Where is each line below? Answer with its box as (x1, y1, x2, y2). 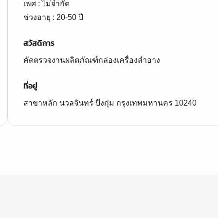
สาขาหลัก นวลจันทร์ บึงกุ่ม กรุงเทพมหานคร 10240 (23, 99, 197, 107)
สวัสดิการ (23, 37, 54, 49)
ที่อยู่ (23, 80, 37, 91)
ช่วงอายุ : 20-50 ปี (23, 13, 83, 21)
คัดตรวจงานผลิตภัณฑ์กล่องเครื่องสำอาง (23, 56, 160, 64)
